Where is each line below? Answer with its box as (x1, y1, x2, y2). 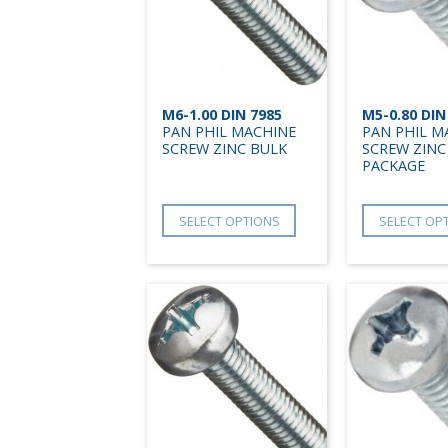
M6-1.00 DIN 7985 (162, 105, 282, 125)
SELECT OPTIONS (178, 211, 280, 230)
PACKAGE (362, 156, 425, 176)
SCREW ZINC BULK (162, 139, 287, 159)
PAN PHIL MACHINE (162, 122, 296, 142)
